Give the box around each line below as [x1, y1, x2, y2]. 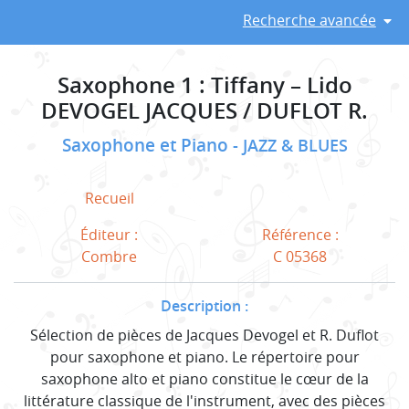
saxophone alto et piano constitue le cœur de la [40, 368, 369, 389]
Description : [161, 295, 248, 316]
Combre [81, 246, 137, 267]
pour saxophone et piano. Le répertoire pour [49, 346, 360, 367]
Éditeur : [80, 224, 138, 245]
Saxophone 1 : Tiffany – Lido [57, 69, 352, 100]
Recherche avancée [242, 9, 376, 30]
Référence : [261, 224, 339, 245]
